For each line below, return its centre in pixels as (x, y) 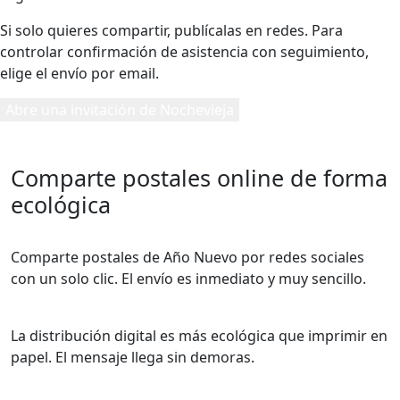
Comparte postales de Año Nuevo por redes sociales (187, 258)
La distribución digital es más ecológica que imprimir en (199, 336)
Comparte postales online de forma (199, 178)
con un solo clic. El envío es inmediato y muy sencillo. (188, 279)
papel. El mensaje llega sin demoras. (133, 358)
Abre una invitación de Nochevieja (120, 110)
